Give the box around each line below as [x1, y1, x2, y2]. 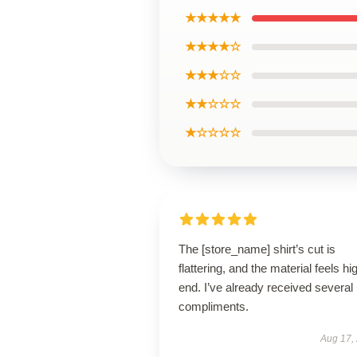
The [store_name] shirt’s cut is [178, 242, 335, 256]
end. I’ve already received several [178, 280, 353, 294]
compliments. [178, 300, 249, 313]
